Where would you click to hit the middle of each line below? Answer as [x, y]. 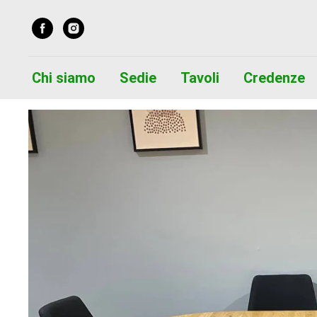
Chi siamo [63, 78]
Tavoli [200, 78]
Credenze [274, 78]
